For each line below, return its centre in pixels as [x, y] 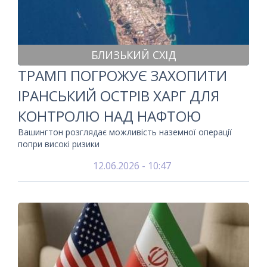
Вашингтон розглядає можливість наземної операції [125, 132]
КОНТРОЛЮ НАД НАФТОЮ [110, 116]
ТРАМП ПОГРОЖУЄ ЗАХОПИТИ [122, 75]
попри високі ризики [59, 144]
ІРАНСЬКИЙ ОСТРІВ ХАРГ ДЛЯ [119, 96]
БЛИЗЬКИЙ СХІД [133, 55]
